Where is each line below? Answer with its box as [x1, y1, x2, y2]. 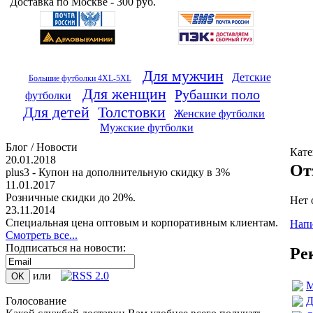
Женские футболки [174, 108, 265, 119]
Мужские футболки [100, 122, 194, 133]
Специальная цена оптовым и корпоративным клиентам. [6, 217, 278, 228]
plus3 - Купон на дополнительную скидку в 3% [6, 166, 230, 178]
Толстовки [98, 103, 166, 121]
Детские [231, 71, 271, 83]
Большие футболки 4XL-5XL [28, 74, 131, 83]
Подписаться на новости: [6, 242, 126, 254]
